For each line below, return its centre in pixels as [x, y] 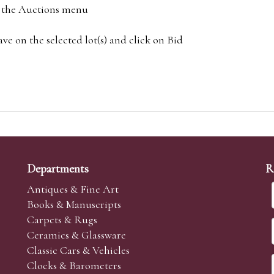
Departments [58, 169]
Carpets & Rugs [62, 220]
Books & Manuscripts [74, 205]
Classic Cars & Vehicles [78, 250]
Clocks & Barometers [74, 266]
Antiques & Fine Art [73, 189]
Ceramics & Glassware [76, 235]
